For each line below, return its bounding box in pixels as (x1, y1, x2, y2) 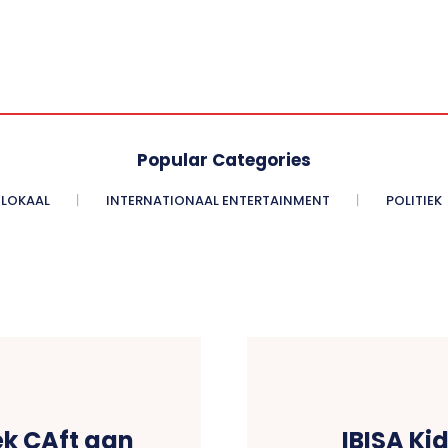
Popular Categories (137, 147, 311, 172)
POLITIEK (386, 190, 442, 210)
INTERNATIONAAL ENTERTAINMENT (106, 190, 330, 210)
